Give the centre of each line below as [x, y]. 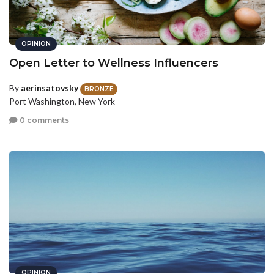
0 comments [43, 120]
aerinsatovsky [50, 88]
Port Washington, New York [62, 101]
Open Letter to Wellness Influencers [114, 63]
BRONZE [99, 89]
